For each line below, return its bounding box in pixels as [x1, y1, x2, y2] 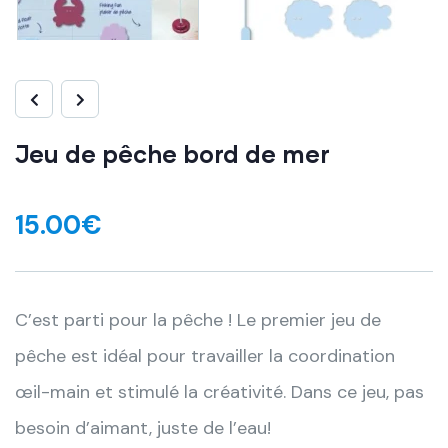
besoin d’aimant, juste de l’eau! [15, 416, 271, 441]
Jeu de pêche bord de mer [15, 139, 330, 169]
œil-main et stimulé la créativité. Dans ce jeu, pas [15, 380, 424, 405]
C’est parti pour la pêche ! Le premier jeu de [15, 308, 381, 333]
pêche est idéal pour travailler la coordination [15, 344, 395, 369]
